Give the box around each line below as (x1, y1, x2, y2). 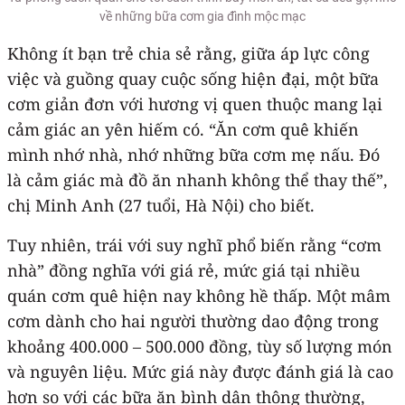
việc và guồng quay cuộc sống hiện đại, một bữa (7, 67, 379, 89)
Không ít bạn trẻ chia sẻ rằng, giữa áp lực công (7, 42, 370, 64)
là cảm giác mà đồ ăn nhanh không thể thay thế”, (7, 168, 388, 191)
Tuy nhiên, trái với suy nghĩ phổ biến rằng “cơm (7, 233, 381, 256)
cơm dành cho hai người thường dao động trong (7, 309, 379, 332)
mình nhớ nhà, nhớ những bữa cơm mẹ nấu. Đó (7, 143, 380, 165)
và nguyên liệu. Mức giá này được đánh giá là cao (7, 360, 393, 382)
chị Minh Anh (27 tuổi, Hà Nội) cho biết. (7, 193, 315, 216)
